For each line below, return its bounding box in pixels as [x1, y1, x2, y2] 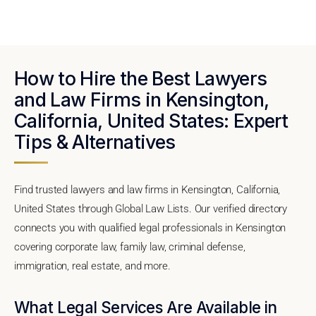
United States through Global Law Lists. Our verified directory [14, 202, 288, 215]
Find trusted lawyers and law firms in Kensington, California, [14, 183, 281, 196]
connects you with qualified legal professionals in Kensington [14, 221, 286, 234]
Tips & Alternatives [14, 130, 176, 153]
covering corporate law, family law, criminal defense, [14, 240, 245, 253]
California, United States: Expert [14, 109, 288, 132]
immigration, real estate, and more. [14, 259, 171, 272]
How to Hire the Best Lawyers [14, 66, 267, 90]
